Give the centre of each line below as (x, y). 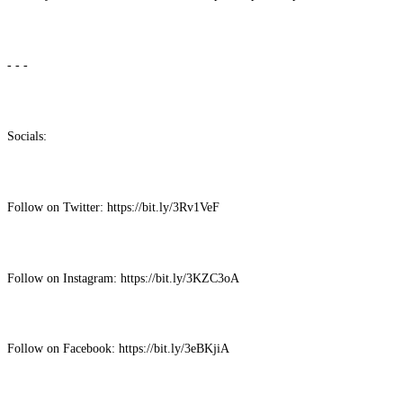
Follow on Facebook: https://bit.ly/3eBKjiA (120, 349)
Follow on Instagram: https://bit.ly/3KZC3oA (125, 278)
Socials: (29, 136)
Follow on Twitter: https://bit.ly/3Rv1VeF (115, 206)
